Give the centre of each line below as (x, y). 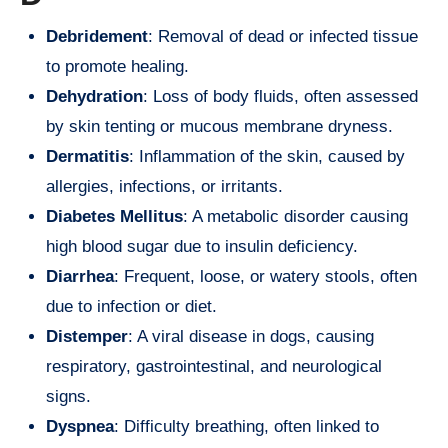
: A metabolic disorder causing (295, 216)
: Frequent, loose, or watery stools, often (265, 276)
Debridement (97, 36)
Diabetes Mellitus (114, 216)
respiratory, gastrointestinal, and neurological (214, 366)
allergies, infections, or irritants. (164, 186)
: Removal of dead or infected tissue (283, 36)
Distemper (87, 336)
